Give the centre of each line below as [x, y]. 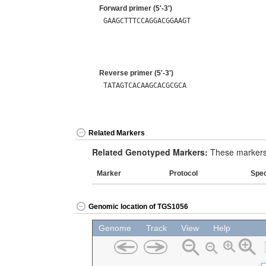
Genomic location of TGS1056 [138, 207]
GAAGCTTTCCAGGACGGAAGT [147, 20]
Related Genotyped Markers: [150, 152]
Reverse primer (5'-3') [136, 73]
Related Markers [117, 133]
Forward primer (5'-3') [136, 8]
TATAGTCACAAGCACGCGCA [145, 85]
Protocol [183, 173]
